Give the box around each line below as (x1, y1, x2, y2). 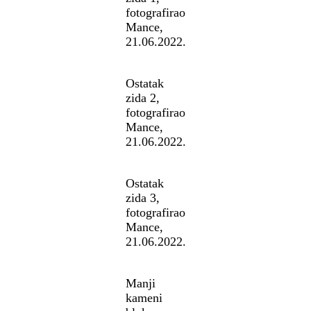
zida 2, (125, 91, 160, 106)
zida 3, (125, 191, 160, 205)
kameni (125, 291, 162, 305)
